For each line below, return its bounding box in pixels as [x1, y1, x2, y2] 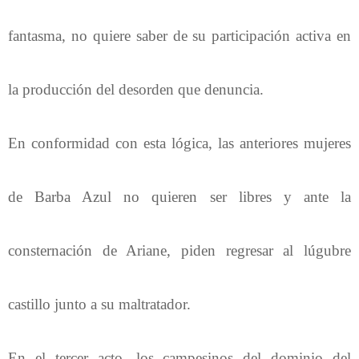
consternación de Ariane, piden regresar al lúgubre [8, 241, 351, 259]
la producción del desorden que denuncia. [8, 80, 264, 98]
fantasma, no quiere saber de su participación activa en [8, 26, 351, 44]
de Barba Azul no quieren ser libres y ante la [8, 188, 351, 205]
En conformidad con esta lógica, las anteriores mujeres [8, 134, 351, 151]
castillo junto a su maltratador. [8, 295, 191, 313]
